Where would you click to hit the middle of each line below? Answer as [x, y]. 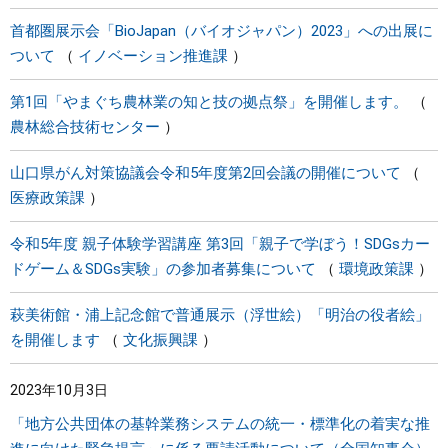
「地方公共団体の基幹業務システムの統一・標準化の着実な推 [220, 424]
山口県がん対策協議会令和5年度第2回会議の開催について [205, 173]
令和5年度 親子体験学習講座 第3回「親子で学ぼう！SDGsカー [220, 244]
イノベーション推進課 [153, 56]
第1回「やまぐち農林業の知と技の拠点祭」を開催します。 [209, 102]
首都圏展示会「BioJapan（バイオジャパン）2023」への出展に [221, 31]
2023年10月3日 [59, 390]
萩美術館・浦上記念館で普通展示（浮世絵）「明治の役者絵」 [220, 315]
